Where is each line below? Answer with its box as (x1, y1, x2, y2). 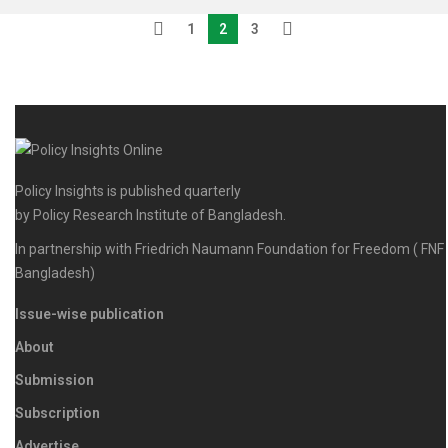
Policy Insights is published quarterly (15, 183, 241, 200)
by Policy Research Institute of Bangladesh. (15, 207, 286, 224)
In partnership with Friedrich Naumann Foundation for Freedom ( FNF (15, 241, 444, 258)
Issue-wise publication (15, 306, 164, 323)
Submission (15, 372, 94, 389)
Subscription (15, 405, 100, 422)
